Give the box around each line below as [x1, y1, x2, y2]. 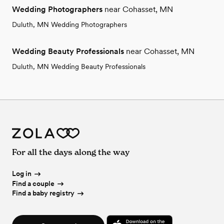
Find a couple [12, 179, 54, 187]
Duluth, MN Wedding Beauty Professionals [12, 62, 145, 71]
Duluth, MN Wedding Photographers [12, 20, 127, 29]
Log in [12, 169, 31, 178]
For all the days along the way [12, 147, 129, 157]
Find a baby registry [12, 189, 74, 197]
